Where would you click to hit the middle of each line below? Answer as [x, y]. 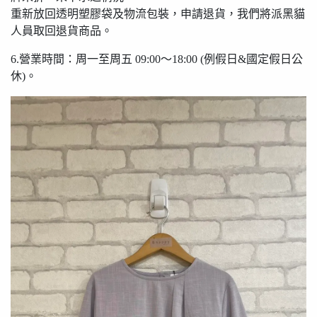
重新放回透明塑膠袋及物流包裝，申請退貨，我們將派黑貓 [158, 14]
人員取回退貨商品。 [62, 31]
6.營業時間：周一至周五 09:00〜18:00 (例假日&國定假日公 [157, 59]
